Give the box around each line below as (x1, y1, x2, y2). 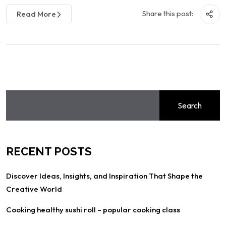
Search (178, 100, 202, 110)
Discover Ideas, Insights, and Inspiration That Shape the (6, 171, 203, 181)
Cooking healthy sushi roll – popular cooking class (6, 205, 180, 214)
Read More (17, 9, 56, 19)
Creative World (6, 184, 62, 194)
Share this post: (142, 9, 195, 18)
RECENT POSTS (6, 145, 92, 158)
